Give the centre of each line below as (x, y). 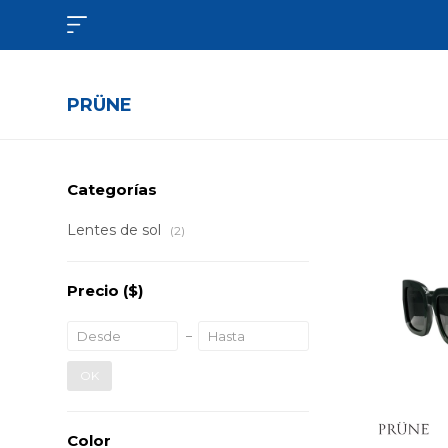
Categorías (112, 189)
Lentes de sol (116, 230)
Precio (95, 290)
